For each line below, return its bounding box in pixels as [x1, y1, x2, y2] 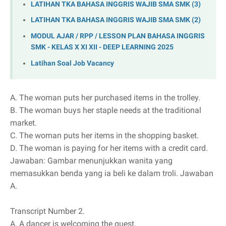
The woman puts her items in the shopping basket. [19, 131, 199, 141]
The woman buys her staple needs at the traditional [19, 105, 201, 116]
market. [10, 118, 37, 128]
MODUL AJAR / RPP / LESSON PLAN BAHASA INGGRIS [31, 32, 205, 40]
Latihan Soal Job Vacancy [31, 59, 114, 68]
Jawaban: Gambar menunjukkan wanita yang [10, 156, 173, 166]
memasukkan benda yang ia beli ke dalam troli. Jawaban [10, 168, 213, 179]
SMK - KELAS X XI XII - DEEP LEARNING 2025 [31, 43, 174, 51]
